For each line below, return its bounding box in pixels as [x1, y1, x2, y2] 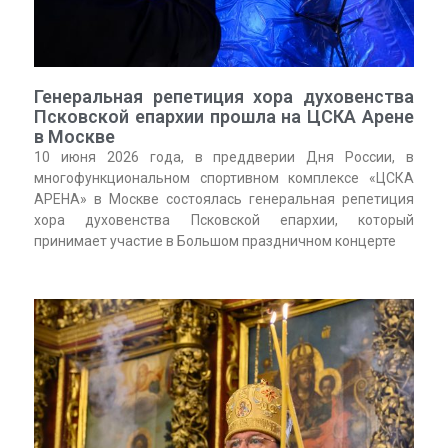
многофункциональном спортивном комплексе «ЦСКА [33, 170, 415, 187]
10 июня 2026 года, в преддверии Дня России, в [33, 149, 415, 166]
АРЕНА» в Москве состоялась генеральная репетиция [33, 191, 415, 208]
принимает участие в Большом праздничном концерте [33, 233, 396, 250]
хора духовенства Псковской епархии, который [33, 212, 415, 229]
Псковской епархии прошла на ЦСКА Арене [33, 106, 415, 128]
